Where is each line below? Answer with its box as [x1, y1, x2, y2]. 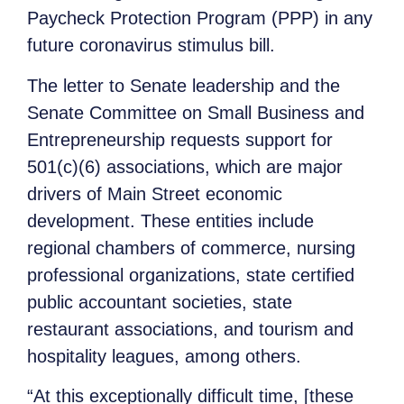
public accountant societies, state [27, 291, 292, 312]
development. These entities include [27, 210, 314, 231]
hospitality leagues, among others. [27, 345, 301, 366]
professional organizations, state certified [27, 264, 354, 285]
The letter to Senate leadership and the [27, 75, 340, 96]
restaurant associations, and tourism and [27, 318, 353, 339]
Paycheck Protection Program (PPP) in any [27, 8, 372, 29]
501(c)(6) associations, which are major [27, 156, 343, 177]
